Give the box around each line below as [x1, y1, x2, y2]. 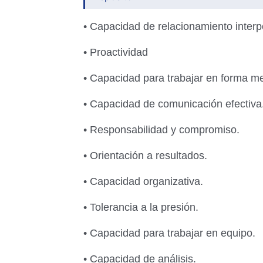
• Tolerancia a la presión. [83, 201, 198, 213]
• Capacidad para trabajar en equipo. [83, 227, 258, 239]
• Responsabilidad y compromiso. [83, 124, 242, 136]
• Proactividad [83, 46, 151, 58]
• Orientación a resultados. [83, 150, 210, 161]
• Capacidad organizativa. [83, 176, 206, 187]
